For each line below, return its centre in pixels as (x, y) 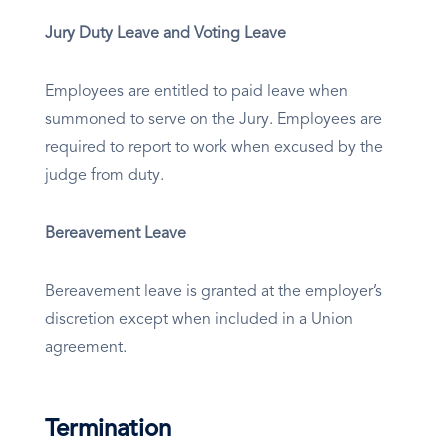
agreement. (86, 348)
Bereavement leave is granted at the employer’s (213, 292)
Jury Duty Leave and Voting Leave (165, 34)
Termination (108, 430)
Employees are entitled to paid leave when (196, 92)
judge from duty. (104, 176)
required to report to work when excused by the (214, 148)
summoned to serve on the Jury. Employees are (213, 120)
